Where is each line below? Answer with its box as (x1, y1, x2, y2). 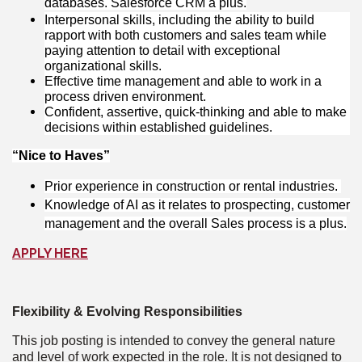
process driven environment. (44, 90, 206, 104)
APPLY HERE (12, 246, 88, 262)
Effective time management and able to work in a (44, 74, 322, 89)
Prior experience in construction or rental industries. (44, 179, 341, 194)
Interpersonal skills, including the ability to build (44, 13, 314, 27)
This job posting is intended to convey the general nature (12, 334, 335, 348)
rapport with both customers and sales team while (44, 28, 326, 43)
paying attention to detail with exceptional (44, 44, 280, 58)
